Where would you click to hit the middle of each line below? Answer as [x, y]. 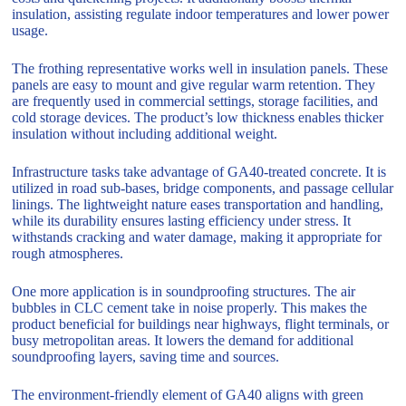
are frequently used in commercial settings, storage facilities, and [195, 101]
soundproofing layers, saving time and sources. [146, 357]
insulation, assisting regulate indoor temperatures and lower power [201, 14]
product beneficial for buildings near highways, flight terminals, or [201, 324]
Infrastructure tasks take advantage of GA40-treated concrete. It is [199, 172]
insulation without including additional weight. [145, 134]
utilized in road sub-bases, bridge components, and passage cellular [203, 188]
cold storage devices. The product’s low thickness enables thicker [198, 118]
